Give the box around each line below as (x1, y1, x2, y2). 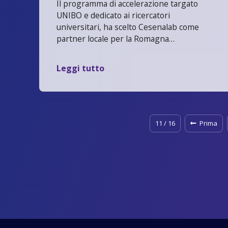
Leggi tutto (56, 63, 105, 74)
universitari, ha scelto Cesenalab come (56, 21, 199, 33)
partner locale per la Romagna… (56, 33, 175, 44)
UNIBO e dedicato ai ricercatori (56, 9, 170, 21)
